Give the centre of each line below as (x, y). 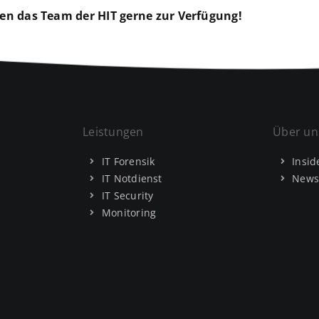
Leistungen (113, 131)
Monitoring (129, 212)
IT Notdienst (132, 178)
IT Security (128, 195)
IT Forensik (129, 161)
